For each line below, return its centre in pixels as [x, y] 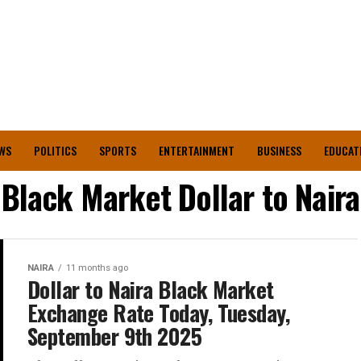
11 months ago [97, 268]
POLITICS [55, 150]
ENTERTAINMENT [196, 150]
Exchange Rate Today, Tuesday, [159, 313]
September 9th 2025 [115, 336]
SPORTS [117, 150]
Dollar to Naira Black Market [151, 289]
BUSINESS [279, 150]
